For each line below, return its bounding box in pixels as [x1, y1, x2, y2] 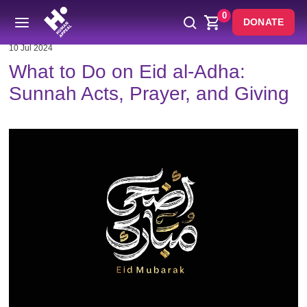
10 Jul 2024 [9, 43, 53, 52]
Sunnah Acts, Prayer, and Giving [9, 83, 290, 104]
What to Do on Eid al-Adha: [9, 61, 246, 82]
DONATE [243, 16, 284, 27]
